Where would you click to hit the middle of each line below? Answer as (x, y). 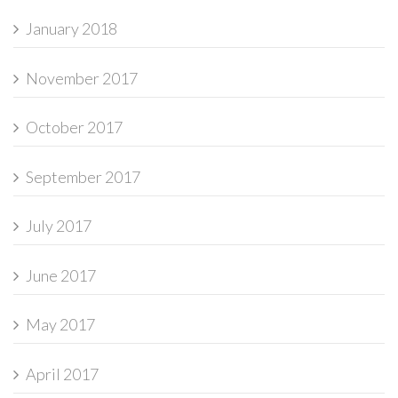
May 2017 (60, 325)
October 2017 (74, 127)
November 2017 (82, 78)
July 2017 (59, 226)
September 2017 (83, 176)
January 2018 (72, 29)
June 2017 (61, 275)
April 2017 (62, 374)
